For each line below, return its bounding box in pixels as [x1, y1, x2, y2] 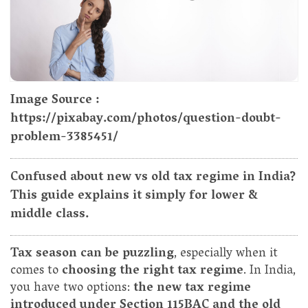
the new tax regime [133, 277, 251, 301]
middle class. [10, 203, 89, 228]
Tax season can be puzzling [10, 243, 174, 267]
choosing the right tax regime [62, 260, 243, 284]
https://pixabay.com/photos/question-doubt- [10, 108, 281, 132]
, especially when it [174, 243, 278, 267]
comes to [10, 260, 62, 284]
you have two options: [10, 277, 133, 301]
